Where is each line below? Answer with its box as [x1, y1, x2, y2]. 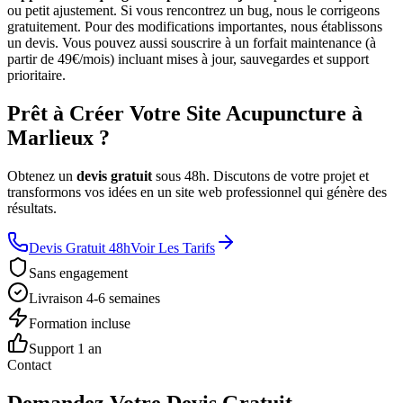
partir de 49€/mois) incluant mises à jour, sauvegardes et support [7, 51, 369, 67]
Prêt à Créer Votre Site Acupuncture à [7, 102, 363, 126]
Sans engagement [29, 265, 128, 282]
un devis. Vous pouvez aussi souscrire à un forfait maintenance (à [7, 35, 376, 51]
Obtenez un [7, 168, 76, 184]
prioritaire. [7, 67, 66, 84]
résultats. [7, 201, 57, 217]
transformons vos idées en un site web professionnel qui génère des [7, 184, 387, 201]
